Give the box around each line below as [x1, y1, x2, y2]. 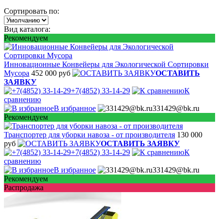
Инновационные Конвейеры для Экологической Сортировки [4, 60, 209, 68]
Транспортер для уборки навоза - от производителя [4, 130, 175, 139]
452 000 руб [31, 68, 70, 77]
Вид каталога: [4, 24, 50, 33]
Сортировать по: [4, 6, 59, 15]
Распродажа [4, 183, 44, 192]
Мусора [4, 68, 29, 77]
